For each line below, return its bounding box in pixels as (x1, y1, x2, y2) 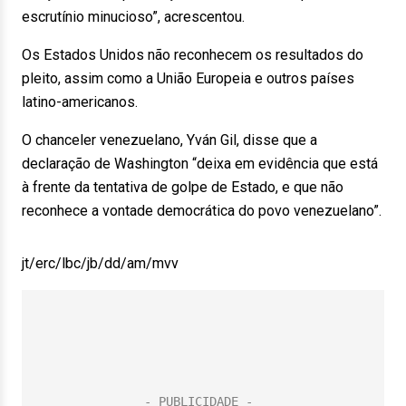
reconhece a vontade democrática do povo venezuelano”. (22, 202, 382, 219)
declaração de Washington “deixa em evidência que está (22, 155, 378, 172)
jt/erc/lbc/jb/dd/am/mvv (22, 255, 179, 272)
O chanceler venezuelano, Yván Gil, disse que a (22, 131, 317, 149)
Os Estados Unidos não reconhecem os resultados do (22, 46, 363, 63)
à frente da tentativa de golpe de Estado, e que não (22, 179, 343, 196)
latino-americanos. (22, 93, 138, 111)
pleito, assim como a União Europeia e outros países (22, 70, 354, 87)
